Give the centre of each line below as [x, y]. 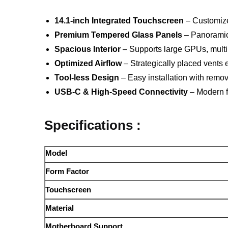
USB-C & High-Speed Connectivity [121, 92]
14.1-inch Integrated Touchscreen [119, 20]
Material [60, 208]
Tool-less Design [87, 77]
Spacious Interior [88, 49]
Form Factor [67, 172]
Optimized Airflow [88, 63]
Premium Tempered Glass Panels [119, 35]
